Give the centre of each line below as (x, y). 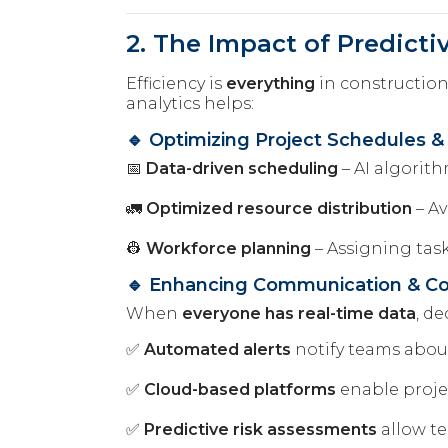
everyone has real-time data (299, 313)
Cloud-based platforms (240, 389)
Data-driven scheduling (242, 168)
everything (270, 83)
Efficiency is (176, 83)
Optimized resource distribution (279, 208)
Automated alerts (217, 349)
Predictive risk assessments (260, 429)
